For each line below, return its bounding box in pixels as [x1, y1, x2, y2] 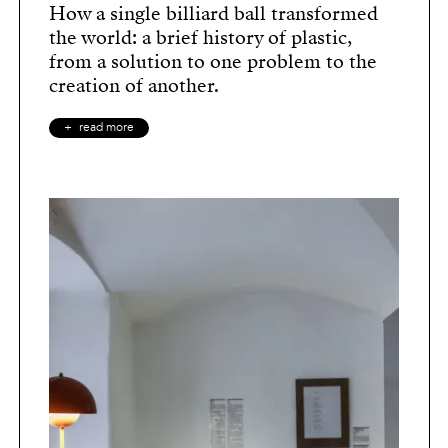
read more [79, 121, 134, 136]
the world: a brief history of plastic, [49, 24, 352, 52]
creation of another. [49, 72, 219, 100]
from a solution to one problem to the [49, 48, 377, 76]
